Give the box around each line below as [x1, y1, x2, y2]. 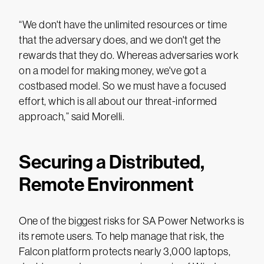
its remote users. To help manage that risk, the [19, 230, 225, 242]
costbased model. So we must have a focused [19, 80, 226, 92]
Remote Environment [19, 173, 194, 196]
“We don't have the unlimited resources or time [19, 19, 227, 31]
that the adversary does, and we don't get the [19, 34, 221, 46]
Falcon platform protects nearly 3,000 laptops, [19, 246, 230, 258]
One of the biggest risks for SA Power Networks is [19, 215, 245, 227]
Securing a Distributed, [19, 151, 204, 173]
